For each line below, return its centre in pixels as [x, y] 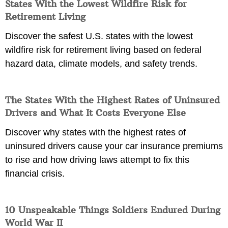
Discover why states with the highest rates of [95, 133]
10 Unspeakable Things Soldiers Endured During [113, 210]
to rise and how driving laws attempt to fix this [97, 160]
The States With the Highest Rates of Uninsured [112, 100]
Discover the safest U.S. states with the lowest [99, 36]
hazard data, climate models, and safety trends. [101, 64]
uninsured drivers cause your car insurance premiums [114, 146]
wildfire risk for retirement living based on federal [103, 50]
